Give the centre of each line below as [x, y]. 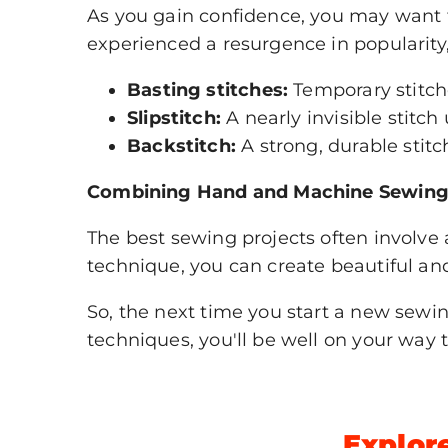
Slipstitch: [174, 118]
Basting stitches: [208, 90]
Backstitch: [181, 146]
